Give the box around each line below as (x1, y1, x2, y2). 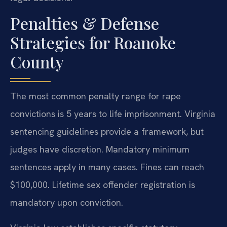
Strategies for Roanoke (10, 31, 176, 54)
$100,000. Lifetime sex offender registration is (10, 179, 195, 191)
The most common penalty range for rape (10, 90, 181, 102)
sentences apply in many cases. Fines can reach (10, 161, 204, 173)
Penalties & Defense (10, 12, 159, 34)
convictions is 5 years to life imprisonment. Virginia (10, 108, 215, 120)
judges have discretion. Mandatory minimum (10, 143, 190, 156)
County (10, 51, 64, 73)
